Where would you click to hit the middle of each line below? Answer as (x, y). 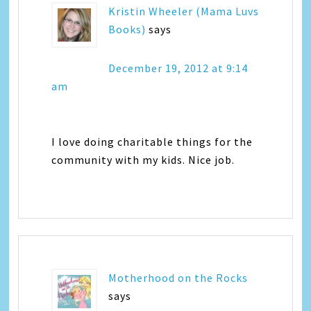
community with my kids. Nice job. (143, 160)
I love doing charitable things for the (152, 142)
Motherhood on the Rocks (178, 278)
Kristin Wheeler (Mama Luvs (184, 11)
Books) (127, 30)
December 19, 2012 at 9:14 (178, 68)
